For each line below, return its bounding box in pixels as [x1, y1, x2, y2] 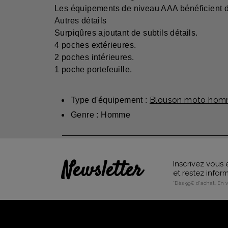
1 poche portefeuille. [54, 65, 132, 74]
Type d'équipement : [71, 96, 150, 105]
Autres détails [54, 16, 107, 25]
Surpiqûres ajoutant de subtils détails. [54, 28, 198, 38]
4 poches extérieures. [54, 41, 136, 50]
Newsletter [62, 156, 142, 186]
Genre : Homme [71, 110, 131, 120]
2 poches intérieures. [54, 53, 134, 62]
